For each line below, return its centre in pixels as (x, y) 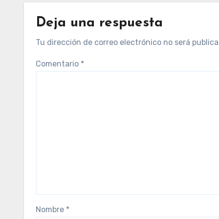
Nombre (51, 209)
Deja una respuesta (99, 23)
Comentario (58, 64)
